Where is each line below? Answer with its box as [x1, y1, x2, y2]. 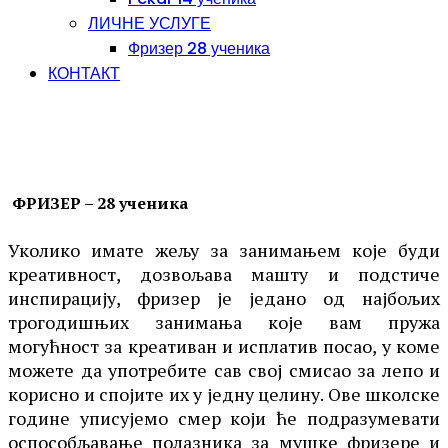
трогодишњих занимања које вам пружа [8, 309, 440, 334]
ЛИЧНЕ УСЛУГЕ [88, 12, 211, 35]
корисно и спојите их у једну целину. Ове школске [8, 381, 440, 406]
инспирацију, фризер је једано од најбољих [8, 285, 440, 310]
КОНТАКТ [48, 62, 120, 85]
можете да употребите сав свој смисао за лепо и [8, 357, 440, 382]
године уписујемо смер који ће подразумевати [8, 405, 440, 430]
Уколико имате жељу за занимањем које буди [8, 237, 440, 262]
